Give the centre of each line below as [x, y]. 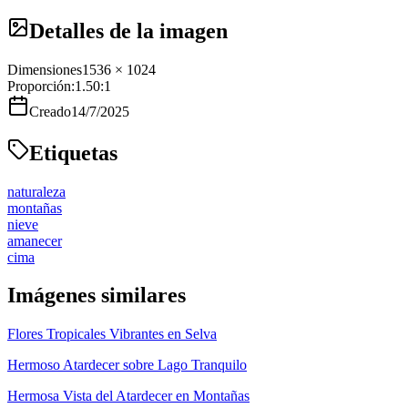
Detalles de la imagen [128, 31]
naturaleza [36, 191]
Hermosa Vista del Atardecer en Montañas [128, 396]
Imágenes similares [97, 296]
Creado [50, 111]
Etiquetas [73, 153]
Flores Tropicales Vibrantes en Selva [112, 334]
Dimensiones [45, 69]
